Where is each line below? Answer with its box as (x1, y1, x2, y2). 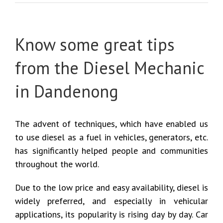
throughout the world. (15, 158, 99, 170)
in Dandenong (15, 80, 118, 102)
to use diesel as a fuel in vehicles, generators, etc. (15, 131, 208, 143)
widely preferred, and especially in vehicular (15, 195, 208, 207)
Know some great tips (15, 33, 175, 55)
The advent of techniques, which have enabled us (15, 117, 208, 129)
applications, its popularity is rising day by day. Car (15, 208, 208, 220)
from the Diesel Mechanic (15, 56, 204, 79)
